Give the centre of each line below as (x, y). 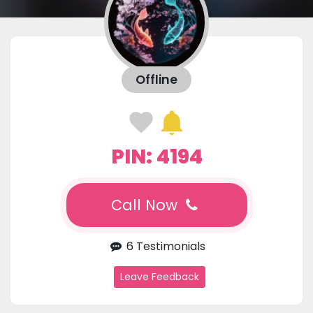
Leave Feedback (159, 277)
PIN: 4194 (156, 157)
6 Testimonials (164, 247)
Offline (156, 80)
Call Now (146, 205)
